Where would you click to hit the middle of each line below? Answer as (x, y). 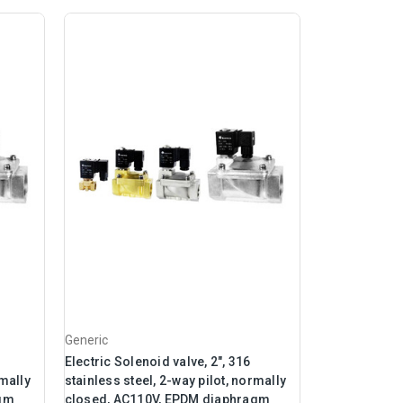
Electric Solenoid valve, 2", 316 (157, 362)
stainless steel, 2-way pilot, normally (175, 381)
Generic (86, 340)
